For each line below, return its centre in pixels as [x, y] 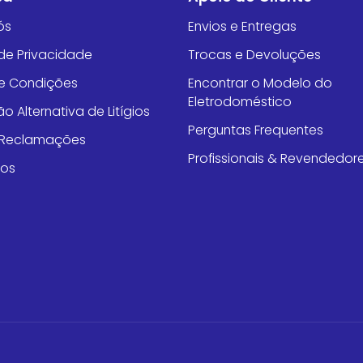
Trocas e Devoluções [254, 54]
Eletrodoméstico [239, 101]
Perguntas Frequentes [255, 130]
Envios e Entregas [242, 26]
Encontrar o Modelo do [260, 83]
